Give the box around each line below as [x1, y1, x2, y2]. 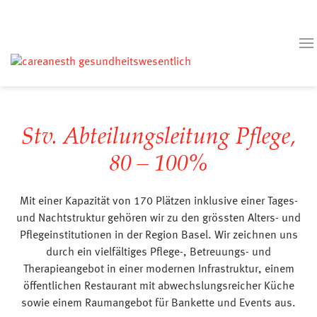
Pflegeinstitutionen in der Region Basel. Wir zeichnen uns [19, 230, 298, 241]
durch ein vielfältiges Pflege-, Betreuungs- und [46, 247, 271, 258]
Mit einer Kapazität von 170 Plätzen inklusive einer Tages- [19, 196, 298, 207]
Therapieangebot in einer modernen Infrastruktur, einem [23, 264, 294, 275]
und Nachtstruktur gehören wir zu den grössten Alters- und [16, 213, 301, 224]
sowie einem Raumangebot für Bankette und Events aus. [21, 298, 296, 309]
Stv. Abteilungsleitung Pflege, [21, 127, 296, 150]
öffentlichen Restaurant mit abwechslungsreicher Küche [23, 281, 294, 292]
